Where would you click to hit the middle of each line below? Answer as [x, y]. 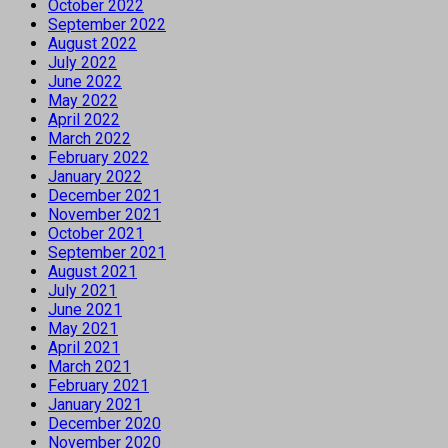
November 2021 [104, 215]
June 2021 [85, 310]
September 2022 [107, 25]
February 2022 [98, 158]
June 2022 [85, 82]
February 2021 [98, 386]
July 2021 [82, 291]
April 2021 [84, 348]
